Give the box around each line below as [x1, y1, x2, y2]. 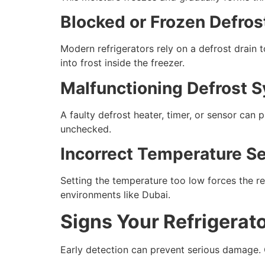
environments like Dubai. [60, 189, 170, 201]
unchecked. [60, 122, 111, 135]
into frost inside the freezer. [60, 57, 185, 69]
